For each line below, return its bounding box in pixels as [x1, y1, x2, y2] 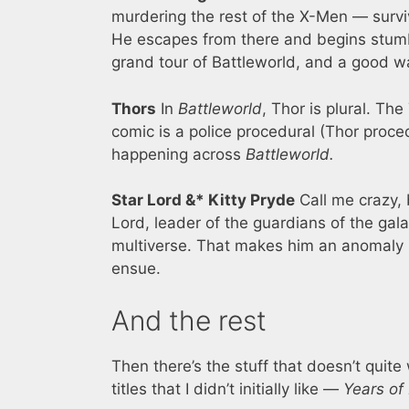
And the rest [111, 303, 267, 337]
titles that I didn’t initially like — [111, 379, 343, 398]
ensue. [111, 259, 161, 278]
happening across [111, 144, 246, 163]
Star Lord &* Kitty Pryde [111, 191, 295, 210]
